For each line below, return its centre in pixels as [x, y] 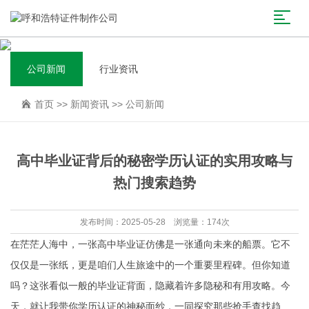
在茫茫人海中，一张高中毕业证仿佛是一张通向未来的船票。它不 [150, 244]
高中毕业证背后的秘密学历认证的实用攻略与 [154, 161]
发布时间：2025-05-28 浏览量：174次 [154, 222]
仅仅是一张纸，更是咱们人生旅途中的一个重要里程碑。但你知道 [150, 265]
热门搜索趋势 [154, 183]
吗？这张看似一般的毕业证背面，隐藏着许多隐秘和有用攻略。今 [150, 286]
